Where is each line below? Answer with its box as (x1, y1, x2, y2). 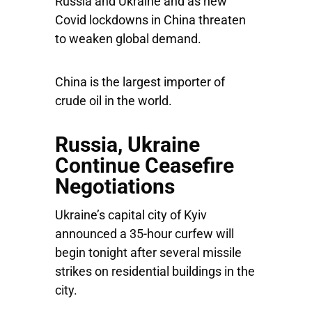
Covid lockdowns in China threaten (55, 13, 246, 27)
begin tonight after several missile (55, 245, 242, 260)
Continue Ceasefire (55, 153, 234, 178)
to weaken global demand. (55, 31, 204, 46)
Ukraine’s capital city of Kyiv (55, 208, 207, 222)
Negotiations (55, 174, 175, 198)
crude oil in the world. (55, 93, 172, 108)
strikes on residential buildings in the (55, 264, 255, 279)
